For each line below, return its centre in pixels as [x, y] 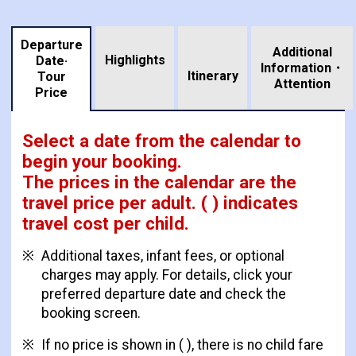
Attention [302, 84]
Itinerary [213, 76]
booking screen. [91, 313]
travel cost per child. [105, 224]
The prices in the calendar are [143, 182]
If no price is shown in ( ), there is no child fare [182, 345]
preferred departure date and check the [163, 294]
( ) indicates [247, 203]
